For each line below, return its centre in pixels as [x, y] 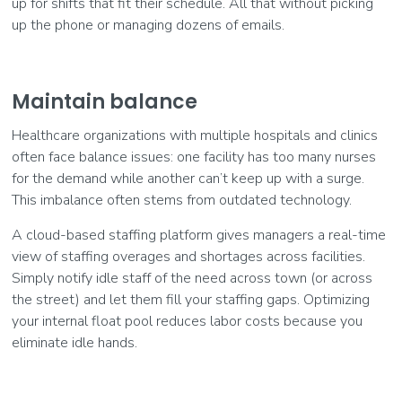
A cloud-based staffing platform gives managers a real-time [199, 236]
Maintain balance [105, 102]
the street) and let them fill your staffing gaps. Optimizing [191, 300]
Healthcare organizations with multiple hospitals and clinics [195, 136]
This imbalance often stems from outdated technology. [184, 201]
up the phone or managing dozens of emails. [149, 26]
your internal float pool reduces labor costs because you [188, 322]
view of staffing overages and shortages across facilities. [189, 257]
